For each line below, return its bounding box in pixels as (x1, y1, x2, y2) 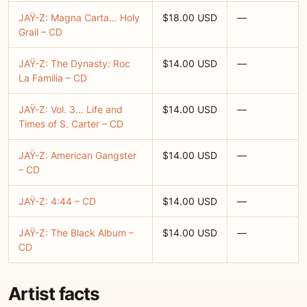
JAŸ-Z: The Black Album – (19, 227, 134, 238)
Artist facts (8, 283, 100, 304)
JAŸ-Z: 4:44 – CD (19, 195, 96, 207)
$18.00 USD (162, 12, 217, 23)
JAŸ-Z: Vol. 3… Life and (19, 103, 123, 115)
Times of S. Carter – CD (19, 118, 123, 130)
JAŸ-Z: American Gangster (19, 149, 136, 161)
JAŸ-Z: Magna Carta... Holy (19, 12, 140, 23)
